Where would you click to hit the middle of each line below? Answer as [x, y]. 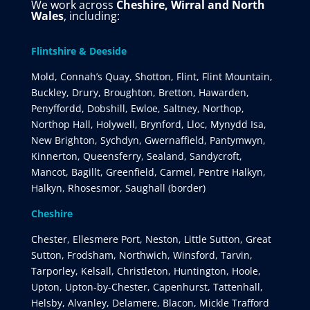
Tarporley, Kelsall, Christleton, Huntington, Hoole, [146, 271]
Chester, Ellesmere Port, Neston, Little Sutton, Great [151, 239]
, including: [91, 16]
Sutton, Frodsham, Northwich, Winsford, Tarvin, [142, 255]
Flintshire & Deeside [79, 51]
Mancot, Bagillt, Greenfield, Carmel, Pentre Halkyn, [148, 172]
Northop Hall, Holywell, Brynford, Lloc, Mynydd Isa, [148, 124]
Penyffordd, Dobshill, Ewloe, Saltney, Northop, [137, 108]
